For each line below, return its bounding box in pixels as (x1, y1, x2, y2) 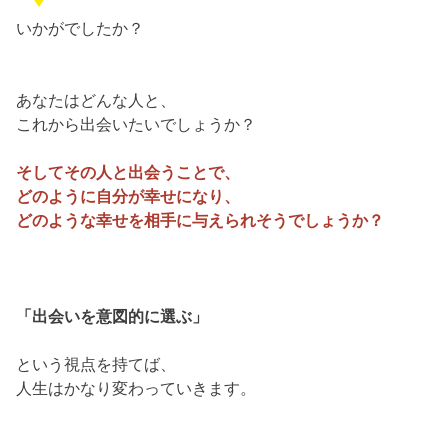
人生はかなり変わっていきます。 (16, 379, 257, 398)
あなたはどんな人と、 (16, 91, 177, 110)
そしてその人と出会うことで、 (16, 163, 241, 182)
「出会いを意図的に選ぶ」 (16, 307, 209, 326)
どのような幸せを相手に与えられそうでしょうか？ (16, 211, 385, 230)
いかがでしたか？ (16, 19, 145, 38)
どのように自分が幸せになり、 (16, 187, 241, 206)
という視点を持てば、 (16, 355, 177, 374)
